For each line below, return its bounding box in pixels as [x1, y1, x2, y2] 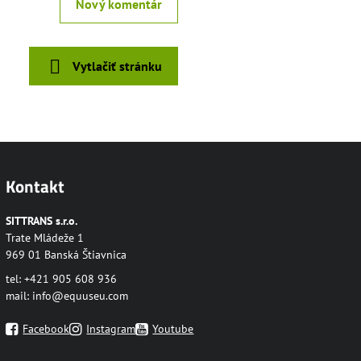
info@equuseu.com [32, 288, 129, 303]
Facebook [23, 321, 70, 336]
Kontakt [6, 173, 65, 199]
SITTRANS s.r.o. [6, 214, 78, 228]
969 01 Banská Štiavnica [6, 247, 127, 262]
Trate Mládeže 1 [6, 230, 85, 245]
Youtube [152, 321, 194, 336]
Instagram [86, 321, 136, 336]
